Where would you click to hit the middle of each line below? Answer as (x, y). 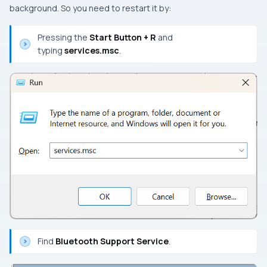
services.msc (92, 50)
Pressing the (63, 37)
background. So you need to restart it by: (90, 8)
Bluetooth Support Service (112, 241)
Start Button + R (124, 37)
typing (51, 50)
